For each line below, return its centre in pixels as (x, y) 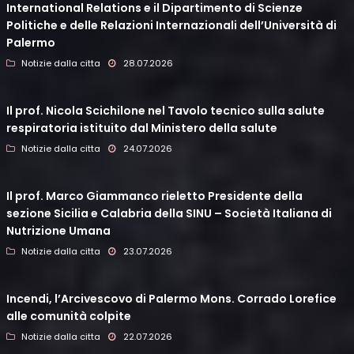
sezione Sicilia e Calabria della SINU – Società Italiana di (169, 214)
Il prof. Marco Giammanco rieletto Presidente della (154, 196)
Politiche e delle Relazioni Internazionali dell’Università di (171, 26)
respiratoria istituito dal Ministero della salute (142, 128)
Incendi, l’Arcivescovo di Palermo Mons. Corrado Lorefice (171, 299)
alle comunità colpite (69, 316)
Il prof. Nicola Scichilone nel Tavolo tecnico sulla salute (166, 111)
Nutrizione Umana (58, 231)
